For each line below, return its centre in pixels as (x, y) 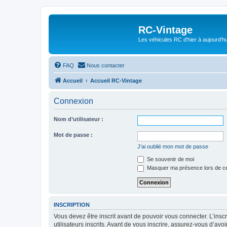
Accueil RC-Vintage (116, 80)
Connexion (73, 101)
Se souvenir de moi (170, 159)
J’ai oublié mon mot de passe (173, 146)
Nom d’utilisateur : (79, 119)
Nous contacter (106, 65)
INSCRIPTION (72, 204)
